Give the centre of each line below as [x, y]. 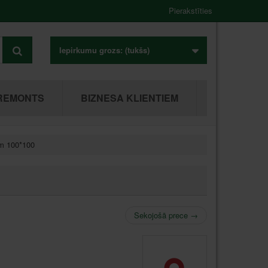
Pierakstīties [191, 10]
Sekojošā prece [162, 215]
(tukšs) [137, 50]
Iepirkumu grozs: [91, 50]
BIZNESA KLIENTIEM [130, 98]
